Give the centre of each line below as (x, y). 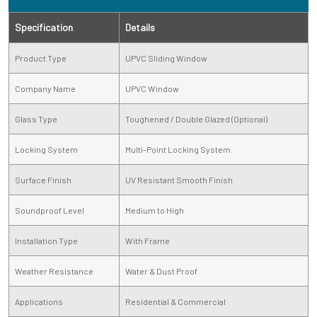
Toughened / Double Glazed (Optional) (196, 119)
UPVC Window (152, 88)
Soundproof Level (50, 210)
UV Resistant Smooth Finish (179, 179)
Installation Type (46, 240)
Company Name (45, 88)
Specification (44, 27)
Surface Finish (43, 179)
